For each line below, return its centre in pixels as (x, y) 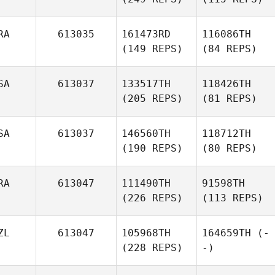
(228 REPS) (152, 248)
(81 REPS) (230, 99)
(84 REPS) (230, 49)
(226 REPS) (152, 198)
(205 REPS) (152, 99)
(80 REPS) (230, 148)
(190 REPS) (152, 148)
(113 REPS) (233, 198)
